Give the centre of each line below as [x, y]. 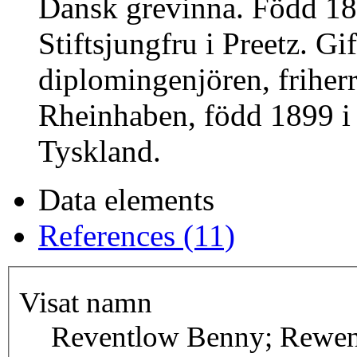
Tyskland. [100, 151]
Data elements [126, 200]
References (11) [137, 236]
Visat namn [86, 303]
